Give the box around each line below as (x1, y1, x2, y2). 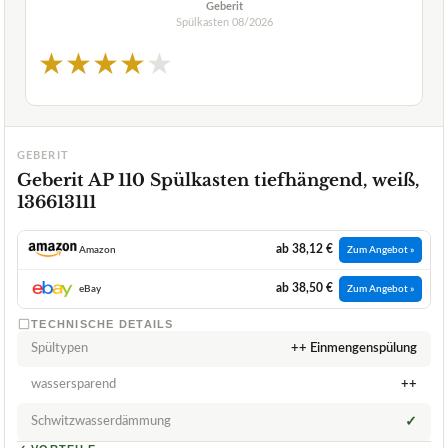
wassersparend (31, 377, 116, 391)
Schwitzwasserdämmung (31, 414, 171, 428)
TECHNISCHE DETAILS (31, 317, 174, 330)
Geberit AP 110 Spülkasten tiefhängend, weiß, (17, 169, 419, 191)
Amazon (78, 244, 116, 255)
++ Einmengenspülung (291, 341, 417, 355)
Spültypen (31, 341, 88, 355)
